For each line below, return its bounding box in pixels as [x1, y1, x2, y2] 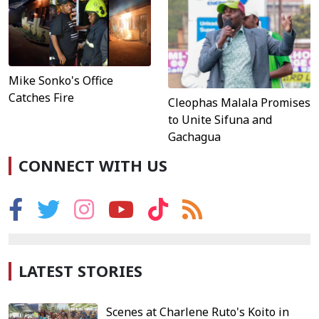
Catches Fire [9, 90, 74, 106]
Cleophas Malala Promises [168, 95, 310, 111]
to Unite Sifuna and [168, 112, 272, 128]
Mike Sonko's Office [9, 73, 113, 89]
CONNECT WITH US [19, 155, 167, 177]
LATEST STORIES [19, 261, 142, 282]
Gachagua [168, 129, 221, 145]
